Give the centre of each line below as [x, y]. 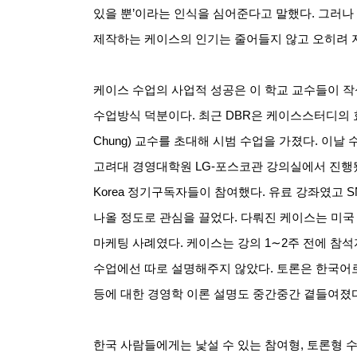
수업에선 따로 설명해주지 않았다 [182, 268]
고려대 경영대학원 [143, 166]
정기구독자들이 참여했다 [195, 192]
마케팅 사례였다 [137, 243]
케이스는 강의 [224, 243]
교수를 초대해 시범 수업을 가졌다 [225, 141]
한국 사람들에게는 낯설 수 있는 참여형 [197, 345]
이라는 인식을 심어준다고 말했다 [223, 13]
